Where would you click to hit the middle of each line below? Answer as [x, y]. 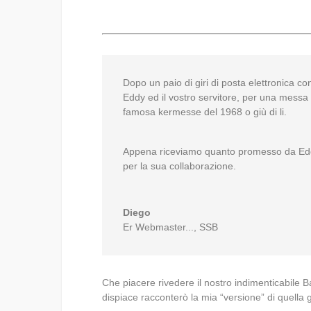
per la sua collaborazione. [180, 166]
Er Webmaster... [159, 227]
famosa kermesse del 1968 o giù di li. [205, 111]
